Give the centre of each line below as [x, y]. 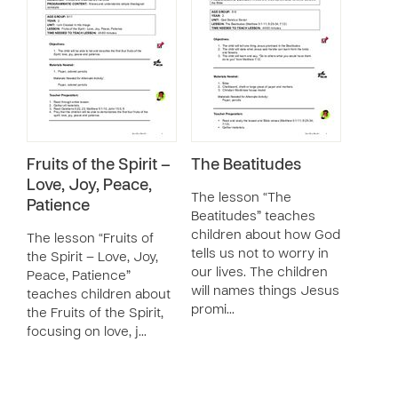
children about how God [266, 235]
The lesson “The [241, 198]
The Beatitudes [246, 166]
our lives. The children [259, 273]
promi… [213, 310]
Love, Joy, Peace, [89, 186]
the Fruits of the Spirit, [95, 314]
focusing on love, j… [87, 332]
